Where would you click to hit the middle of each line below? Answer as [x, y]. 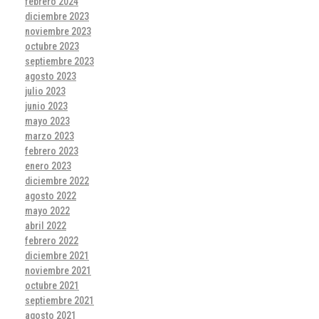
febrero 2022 [52, 240]
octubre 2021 [52, 285]
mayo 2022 [47, 210]
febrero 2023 [52, 151]
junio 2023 [46, 106]
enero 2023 [48, 166]
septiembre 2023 [59, 61]
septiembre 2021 [59, 300]
